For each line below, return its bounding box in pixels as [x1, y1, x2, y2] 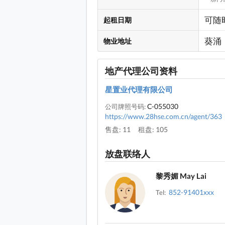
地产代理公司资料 [105, 65, 177, 76]
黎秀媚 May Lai [156, 171, 206, 180]
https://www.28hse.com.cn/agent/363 [105, 111, 222, 121]
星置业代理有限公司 [105, 84, 173, 94]
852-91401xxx [169, 188, 214, 197]
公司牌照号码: [105, 102, 147, 110]
